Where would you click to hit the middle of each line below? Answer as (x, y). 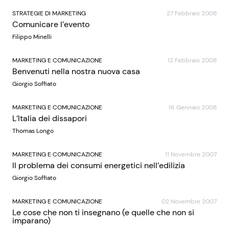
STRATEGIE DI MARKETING (49, 13)
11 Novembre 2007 (191, 154)
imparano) (31, 221)
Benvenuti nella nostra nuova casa (76, 71)
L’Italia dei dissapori (50, 118)
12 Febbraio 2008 (192, 60)
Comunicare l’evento (51, 24)
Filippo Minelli (32, 37)
